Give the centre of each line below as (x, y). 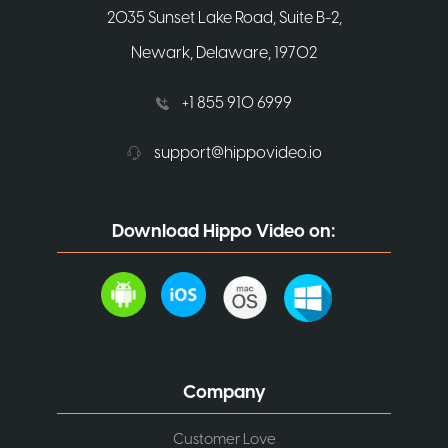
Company (224, 392)
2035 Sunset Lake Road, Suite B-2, (224, 17)
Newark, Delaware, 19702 (224, 52)
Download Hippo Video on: (224, 231)
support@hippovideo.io (236, 152)
